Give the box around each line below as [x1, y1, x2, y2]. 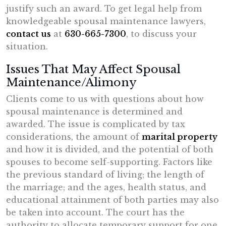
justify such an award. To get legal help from [6, 4, 202, 14]
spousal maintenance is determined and [6, 106, 183, 117]
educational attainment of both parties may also [6, 195, 219, 205]
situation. [6, 41, 48, 51]
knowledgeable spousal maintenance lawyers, [6, 16, 206, 26]
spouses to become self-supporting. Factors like [6, 157, 212, 167]
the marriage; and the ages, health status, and [6, 182, 206, 192]
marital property [142, 132, 217, 142]
